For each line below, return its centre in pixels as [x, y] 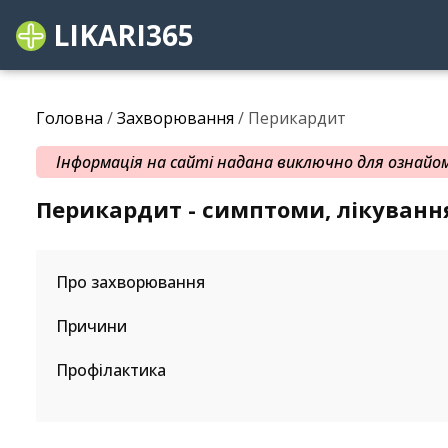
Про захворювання [130, 282]
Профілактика [111, 370]
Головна [69, 118]
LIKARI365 [120, 35]
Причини [91, 326]
